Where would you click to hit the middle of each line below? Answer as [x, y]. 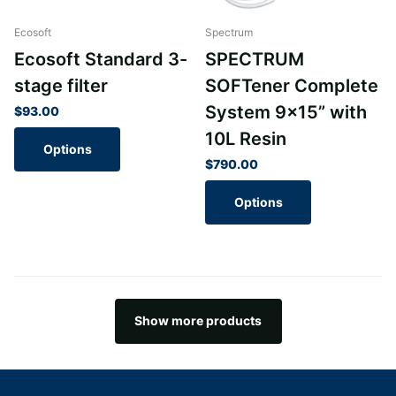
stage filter [61, 86]
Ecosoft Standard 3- [101, 60]
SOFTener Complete [292, 86]
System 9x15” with [286, 113]
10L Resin [246, 139]
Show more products [198, 321]
